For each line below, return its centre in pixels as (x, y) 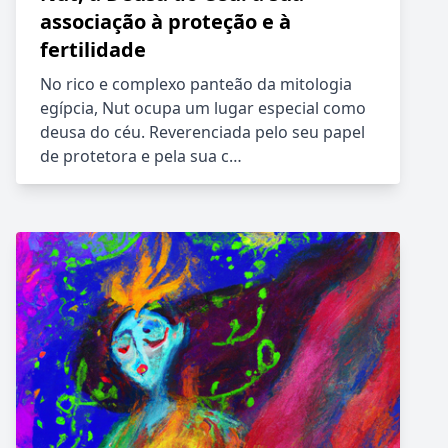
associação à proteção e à (165, 21)
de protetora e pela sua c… (141, 156)
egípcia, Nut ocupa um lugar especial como (203, 108)
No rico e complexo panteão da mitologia (196, 84)
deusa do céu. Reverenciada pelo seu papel (202, 132)
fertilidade (93, 49)
